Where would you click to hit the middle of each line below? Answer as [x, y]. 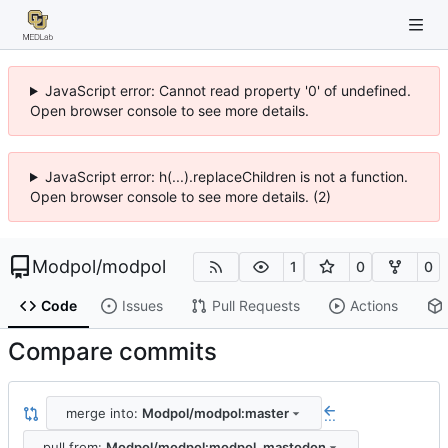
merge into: [103, 412]
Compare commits [112, 352]
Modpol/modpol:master [215, 412]
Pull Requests [255, 306]
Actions [373, 306]
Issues [142, 306]
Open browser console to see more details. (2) [180, 196]
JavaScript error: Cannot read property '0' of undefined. [227, 90]
